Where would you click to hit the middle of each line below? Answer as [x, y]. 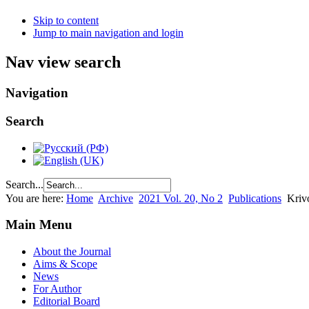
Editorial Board [67, 301]
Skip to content [66, 21]
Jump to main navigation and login [108, 33]
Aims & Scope [65, 264]
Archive [116, 198]
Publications [255, 198]
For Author [57, 289]
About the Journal [72, 252]
